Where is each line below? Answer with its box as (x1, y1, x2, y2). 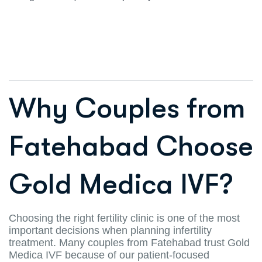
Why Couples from (9, 92, 245, 125)
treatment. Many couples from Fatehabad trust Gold (9, 236, 250, 249)
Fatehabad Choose (9, 130, 253, 163)
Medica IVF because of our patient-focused (9, 249, 209, 261)
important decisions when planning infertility (9, 224, 212, 236)
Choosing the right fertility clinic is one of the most (9, 212, 240, 224)
